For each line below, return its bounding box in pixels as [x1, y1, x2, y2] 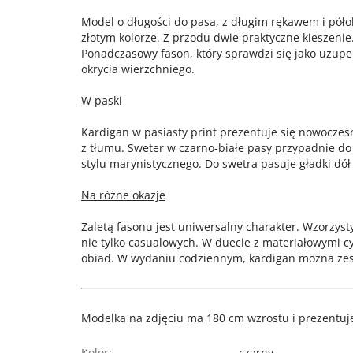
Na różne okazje [81, 188, 165, 203]
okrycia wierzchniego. [81, 61, 195, 76]
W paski [81, 93, 122, 108]
